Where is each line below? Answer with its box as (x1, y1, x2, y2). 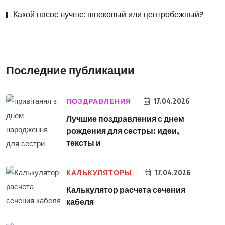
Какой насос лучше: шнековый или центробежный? (13, 9, 203, 20)
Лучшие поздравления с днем (66, 114, 184, 124)
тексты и (66, 138, 101, 148)
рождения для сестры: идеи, (66, 126, 179, 136)
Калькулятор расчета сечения (66, 185, 185, 195)
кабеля (66, 197, 94, 207)
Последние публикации (6, 63, 135, 77)
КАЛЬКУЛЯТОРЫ (66, 168, 132, 178)
